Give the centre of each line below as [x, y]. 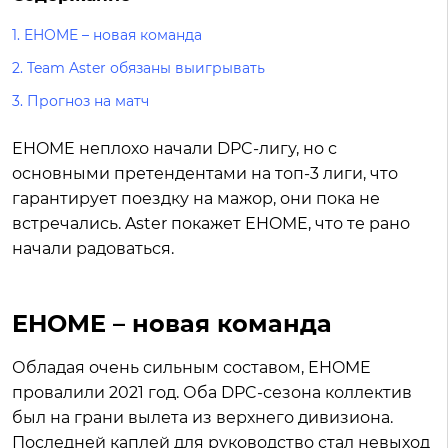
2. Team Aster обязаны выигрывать [140, 68]
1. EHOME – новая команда [109, 35]
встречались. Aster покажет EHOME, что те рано [211, 223]
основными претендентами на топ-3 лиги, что [205, 173]
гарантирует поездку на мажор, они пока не [196, 198]
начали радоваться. [95, 248]
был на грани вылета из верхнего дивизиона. [202, 417]
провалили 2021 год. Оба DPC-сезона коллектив [212, 392]
